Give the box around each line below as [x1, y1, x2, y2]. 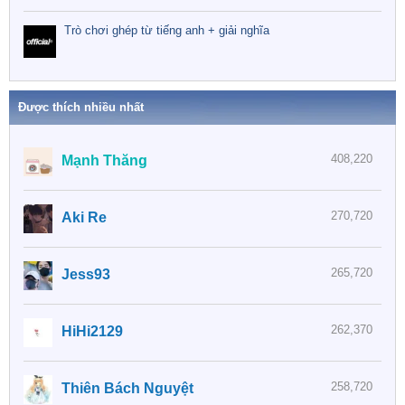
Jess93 [61, 266, 110, 282]
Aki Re [61, 209, 107, 225]
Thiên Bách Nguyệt [61, 380, 193, 396]
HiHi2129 [61, 323, 123, 339]
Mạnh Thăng [61, 152, 147, 168]
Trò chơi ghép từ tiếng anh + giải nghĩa [64, 24, 269, 38]
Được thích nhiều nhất [18, 99, 144, 114]
